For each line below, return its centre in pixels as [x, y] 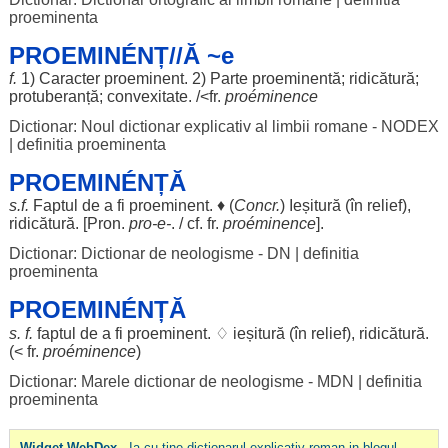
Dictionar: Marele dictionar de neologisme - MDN [181, 381]
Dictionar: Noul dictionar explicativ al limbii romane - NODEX [223, 126]
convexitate [147, 96]
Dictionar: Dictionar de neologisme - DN [149, 253]
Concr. [256, 205]
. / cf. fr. [196, 223]
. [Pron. [101, 223]
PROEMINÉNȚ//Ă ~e [121, 55]
